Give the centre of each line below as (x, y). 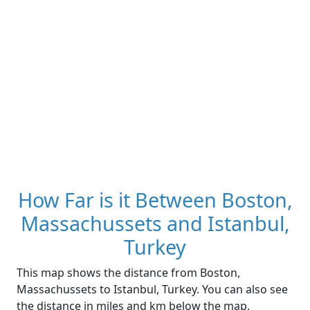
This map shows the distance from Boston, (128, 273)
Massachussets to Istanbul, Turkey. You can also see (152, 290)
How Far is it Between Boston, (155, 200)
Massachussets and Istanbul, (155, 224)
